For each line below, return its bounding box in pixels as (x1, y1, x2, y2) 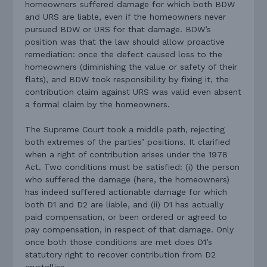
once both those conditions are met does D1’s (25, 237, 213, 247)
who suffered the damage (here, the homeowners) (25, 175, 230, 185)
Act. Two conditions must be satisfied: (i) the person (25, 162, 240, 172)
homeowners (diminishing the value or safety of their (25, 62, 238, 72)
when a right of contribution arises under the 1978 (25, 150, 228, 160)
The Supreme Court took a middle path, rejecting (25, 125, 225, 135)
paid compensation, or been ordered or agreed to (25, 212, 228, 222)
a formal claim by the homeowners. (25, 100, 170, 110)
